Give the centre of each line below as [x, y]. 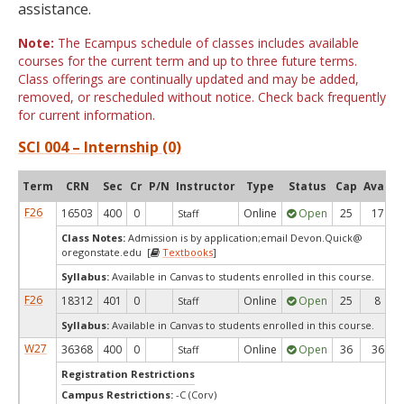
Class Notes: [93, 238]
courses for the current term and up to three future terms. [188, 61]
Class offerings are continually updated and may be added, [188, 79]
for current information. [87, 115]
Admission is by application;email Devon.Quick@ [244, 238]
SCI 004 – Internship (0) [100, 147]
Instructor [206, 186]
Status [307, 186]
